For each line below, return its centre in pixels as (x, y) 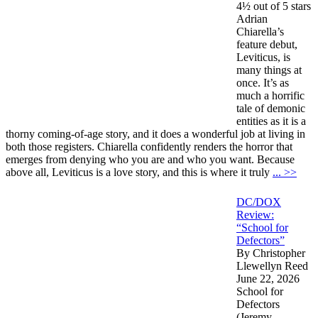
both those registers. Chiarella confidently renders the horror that (149, 146)
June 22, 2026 (268, 278)
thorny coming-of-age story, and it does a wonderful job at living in (155, 133)
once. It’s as (263, 82)
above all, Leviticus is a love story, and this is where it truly (139, 172)
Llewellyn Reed (272, 265)
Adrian (252, 18)
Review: (255, 214)
